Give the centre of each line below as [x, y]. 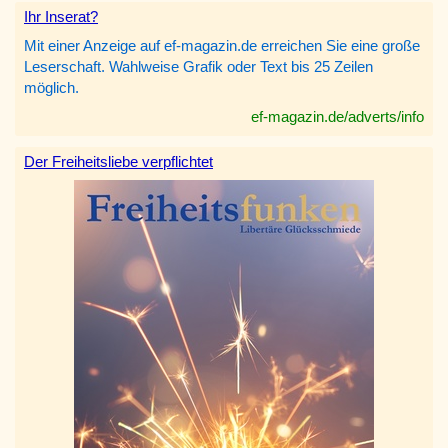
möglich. [51, 88]
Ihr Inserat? [61, 17]
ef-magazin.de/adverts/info [337, 117]
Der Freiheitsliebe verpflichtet [118, 162]
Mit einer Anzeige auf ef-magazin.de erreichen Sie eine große [222, 46]
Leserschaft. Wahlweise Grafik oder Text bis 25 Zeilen [198, 67]
